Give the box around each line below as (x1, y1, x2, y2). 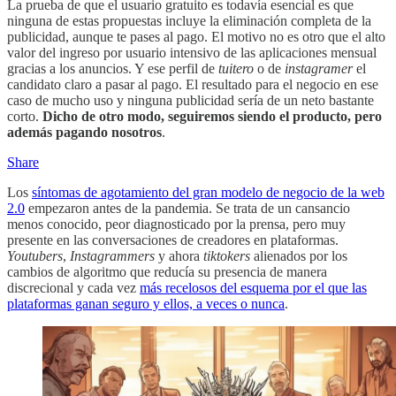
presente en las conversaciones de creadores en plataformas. (7, 232, 339, 247)
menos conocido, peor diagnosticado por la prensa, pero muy (7, 216, 346, 232)
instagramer (285, 60, 353, 76)
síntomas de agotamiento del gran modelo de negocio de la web (32, 184, 385, 200)
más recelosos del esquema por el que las (140, 279, 367, 295)
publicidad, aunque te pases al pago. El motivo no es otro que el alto (7, 28, 385, 44)
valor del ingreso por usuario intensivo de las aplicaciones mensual (7, 44, 377, 60)
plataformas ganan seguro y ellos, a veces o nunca (7, 295, 285, 311)
